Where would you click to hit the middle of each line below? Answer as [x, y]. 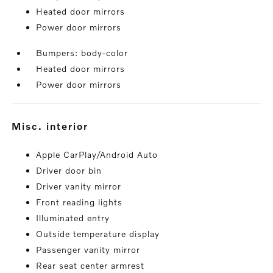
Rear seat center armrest [90, 265]
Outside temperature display [98, 233]
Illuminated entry [73, 218]
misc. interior [55, 126]
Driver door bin [69, 170]
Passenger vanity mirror [88, 249]
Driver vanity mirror [79, 186]
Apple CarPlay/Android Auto [97, 154]
